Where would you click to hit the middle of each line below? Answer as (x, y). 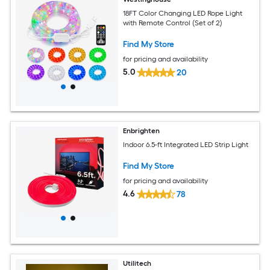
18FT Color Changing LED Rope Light (183, 13)
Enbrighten (142, 130)
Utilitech (137, 263)
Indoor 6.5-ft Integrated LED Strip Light (186, 144)
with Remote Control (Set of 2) (173, 23)
